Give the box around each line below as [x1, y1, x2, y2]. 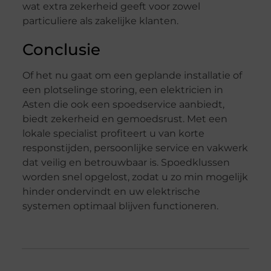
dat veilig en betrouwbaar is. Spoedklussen [22, 157, 230, 169]
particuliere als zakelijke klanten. [22, 15, 178, 27]
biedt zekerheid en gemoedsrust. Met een [22, 113, 227, 125]
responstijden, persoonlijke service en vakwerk [22, 142, 248, 154]
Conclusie [22, 40, 100, 60]
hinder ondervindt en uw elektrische [22, 186, 200, 198]
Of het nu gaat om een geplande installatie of [22, 70, 242, 82]
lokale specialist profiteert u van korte [22, 128, 204, 140]
